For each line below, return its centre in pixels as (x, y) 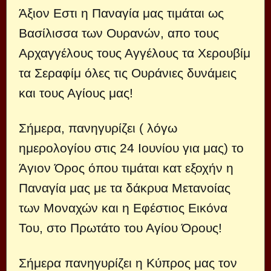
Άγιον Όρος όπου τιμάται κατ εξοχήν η (126, 168)
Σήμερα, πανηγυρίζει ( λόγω (98, 128)
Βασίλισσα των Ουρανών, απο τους (119, 33)
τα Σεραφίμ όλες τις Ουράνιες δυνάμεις (128, 73)
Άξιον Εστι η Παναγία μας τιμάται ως (121, 13)
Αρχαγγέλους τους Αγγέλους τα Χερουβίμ (135, 53)
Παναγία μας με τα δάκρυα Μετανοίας (125, 188)
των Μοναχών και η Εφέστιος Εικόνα (123, 208)
